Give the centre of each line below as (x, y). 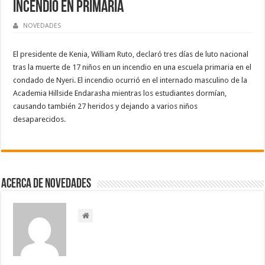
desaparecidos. (40, 119)
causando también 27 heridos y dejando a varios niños (106, 106)
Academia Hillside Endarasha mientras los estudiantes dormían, (120, 93)
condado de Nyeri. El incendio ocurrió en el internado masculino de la (130, 80)
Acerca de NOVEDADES (46, 184)
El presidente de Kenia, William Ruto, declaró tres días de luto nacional (131, 54)
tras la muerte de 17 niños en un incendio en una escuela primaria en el (132, 67)
